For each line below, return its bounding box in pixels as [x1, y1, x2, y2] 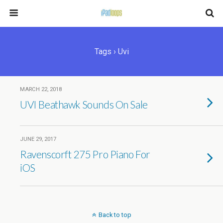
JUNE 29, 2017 [20, 136, 56, 142]
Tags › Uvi [94, 47, 129, 56]
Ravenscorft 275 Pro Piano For [20, 148, 150, 160]
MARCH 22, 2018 [20, 86, 62, 93]
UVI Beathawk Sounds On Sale [20, 98, 148, 111]
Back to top [98, 211, 131, 219]
